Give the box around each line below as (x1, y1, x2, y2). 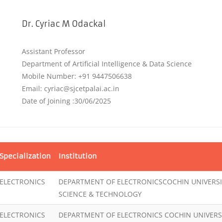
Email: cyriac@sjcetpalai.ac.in (22, 84, 120, 93)
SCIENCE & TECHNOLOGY (58, 189, 142, 199)
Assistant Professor (22, 47, 86, 56)
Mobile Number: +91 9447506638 (22, 71, 132, 81)
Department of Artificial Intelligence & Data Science (22, 59, 192, 68)
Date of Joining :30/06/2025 (22, 96, 111, 106)
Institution (58, 152, 97, 161)
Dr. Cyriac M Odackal (22, 19, 106, 29)
